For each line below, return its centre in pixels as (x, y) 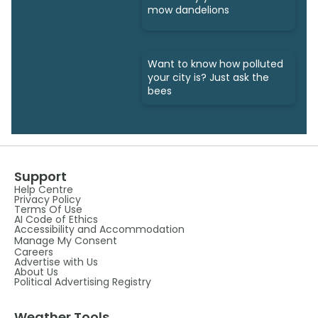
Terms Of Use (48, 210)
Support (40, 177)
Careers (34, 252)
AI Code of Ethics (56, 220)
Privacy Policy (48, 200)
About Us (36, 272)
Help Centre (44, 190)
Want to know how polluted (215, 64)
